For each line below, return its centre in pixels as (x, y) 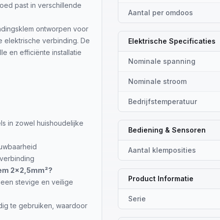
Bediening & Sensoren (167, 130)
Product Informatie (161, 179)
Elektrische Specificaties (172, 41)
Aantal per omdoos (161, 13)
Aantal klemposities (162, 150)
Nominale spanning (162, 61)
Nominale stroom (157, 81)
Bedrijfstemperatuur (163, 101)
